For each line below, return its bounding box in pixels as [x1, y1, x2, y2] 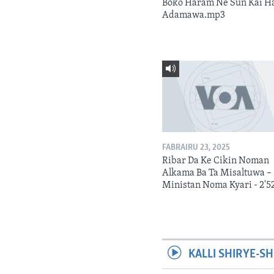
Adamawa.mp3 [162, 10, 226, 20]
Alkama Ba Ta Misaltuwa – [162, 168, 272, 178]
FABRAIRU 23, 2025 [162, 143, 231, 152]
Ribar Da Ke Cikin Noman [162, 155, 270, 166]
